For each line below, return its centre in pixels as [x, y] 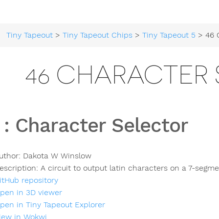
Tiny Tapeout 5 [169, 35]
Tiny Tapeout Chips [98, 35]
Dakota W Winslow [57, 156]
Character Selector [102, 125]
